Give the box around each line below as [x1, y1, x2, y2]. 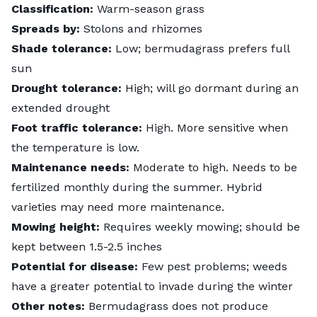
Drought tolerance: [11, 81, 122, 95]
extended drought [11, 100, 110, 115]
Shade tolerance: [11, 41, 112, 55]
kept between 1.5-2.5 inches [11, 239, 162, 253]
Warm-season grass [93, 1, 204, 16]
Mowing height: [11, 219, 100, 234]
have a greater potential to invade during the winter [11, 279, 293, 293]
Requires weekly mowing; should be [100, 219, 300, 234]
